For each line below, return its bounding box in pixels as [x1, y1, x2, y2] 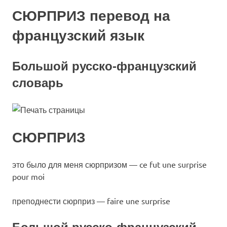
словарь [12, 75, 63, 90]
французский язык [12, 27, 144, 44]
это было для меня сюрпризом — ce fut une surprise [12, 159, 207, 169]
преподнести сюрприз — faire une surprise [12, 195, 170, 206]
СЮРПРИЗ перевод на [12, 8, 170, 24]
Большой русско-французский [12, 59, 197, 73]
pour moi [12, 171, 45, 181]
